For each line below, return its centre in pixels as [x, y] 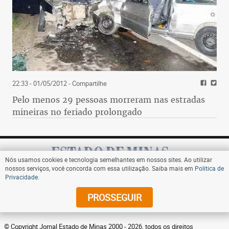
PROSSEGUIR [114, 197]
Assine [116, 188]
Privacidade [21, 177]
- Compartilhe [87, 84]
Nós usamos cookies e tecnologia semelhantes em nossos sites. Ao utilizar [109, 159]
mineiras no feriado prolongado [77, 112]
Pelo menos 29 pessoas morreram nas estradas [109, 100]
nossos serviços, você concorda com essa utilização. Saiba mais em [100, 168]
